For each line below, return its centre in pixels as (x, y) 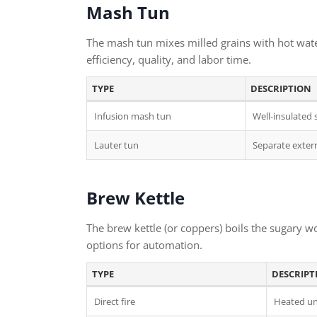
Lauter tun (116, 145)
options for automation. (144, 245)
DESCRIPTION (281, 88)
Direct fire (115, 301)
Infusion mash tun (133, 116)
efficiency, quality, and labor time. (169, 59)
